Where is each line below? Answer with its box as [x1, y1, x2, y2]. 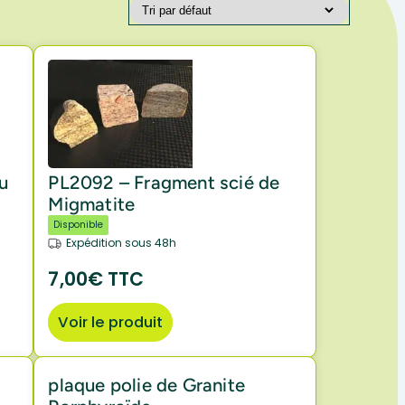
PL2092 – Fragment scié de [48, 172, 280, 194]
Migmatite [48, 193, 136, 216]
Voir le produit [58, 312, 164, 334]
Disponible [53, 218, 104, 232]
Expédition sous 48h [66, 235, 177, 251]
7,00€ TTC [48, 267, 145, 293]
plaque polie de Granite [48, 374, 246, 397]
